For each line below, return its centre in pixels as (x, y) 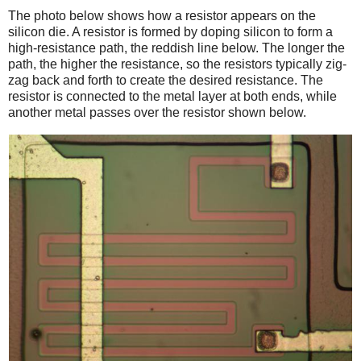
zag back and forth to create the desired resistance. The (166, 81)
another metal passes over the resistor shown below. (157, 113)
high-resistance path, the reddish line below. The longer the (176, 48)
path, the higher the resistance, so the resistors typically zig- (177, 64)
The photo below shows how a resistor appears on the (162, 16)
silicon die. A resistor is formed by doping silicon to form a (170, 32)
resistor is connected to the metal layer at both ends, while (172, 97)
